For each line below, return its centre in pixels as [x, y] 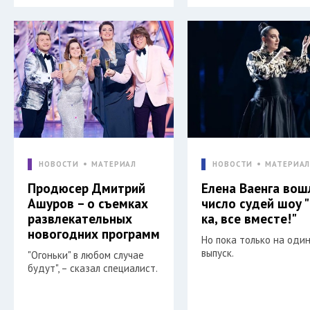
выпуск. [218, 253]
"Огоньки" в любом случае [86, 255]
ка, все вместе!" [249, 218]
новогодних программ [94, 234]
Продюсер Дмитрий [86, 188]
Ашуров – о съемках [88, 203]
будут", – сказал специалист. [93, 268]
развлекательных [80, 218]
